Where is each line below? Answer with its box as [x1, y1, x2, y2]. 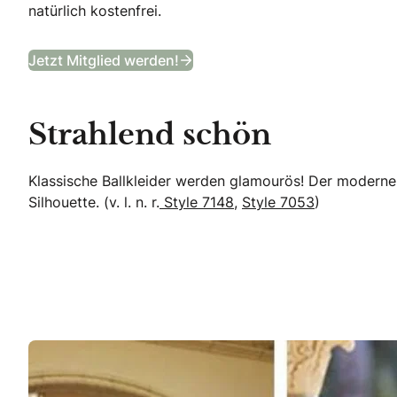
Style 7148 [160, 191, 234, 212]
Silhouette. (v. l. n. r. [28, 191, 160, 212]
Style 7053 [242, 191, 315, 212]
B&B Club [192, 35, 254, 55]
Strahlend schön [28, 121, 271, 150]
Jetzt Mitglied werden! [28, 50, 179, 70]
